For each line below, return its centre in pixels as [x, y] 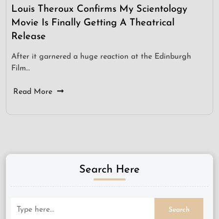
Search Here [109, 170]
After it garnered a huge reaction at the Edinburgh [101, 57]
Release [29, 37]
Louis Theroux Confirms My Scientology [99, 10]
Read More [33, 92]
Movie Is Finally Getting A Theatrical [93, 23]
